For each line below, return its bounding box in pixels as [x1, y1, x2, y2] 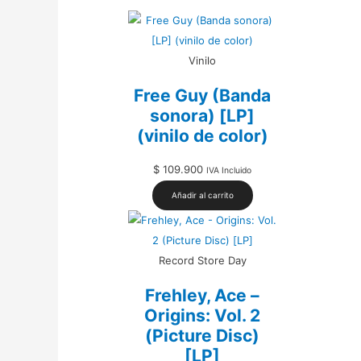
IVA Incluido [206, 165, 252, 176]
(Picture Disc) [145, 325, 260, 346]
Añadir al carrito [171, 190, 234, 201]
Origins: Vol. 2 [144, 305, 261, 326]
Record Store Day [158, 254, 247, 268]
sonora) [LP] [150, 105, 255, 126]
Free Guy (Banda [134, 85, 272, 106]
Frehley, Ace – [145, 284, 260, 305]
